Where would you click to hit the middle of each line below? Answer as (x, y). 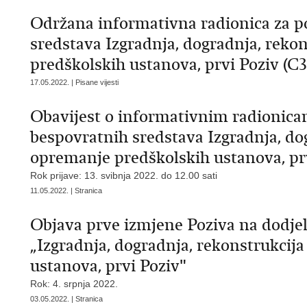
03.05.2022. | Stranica (66, 299)
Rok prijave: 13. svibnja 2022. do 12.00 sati (124, 175)
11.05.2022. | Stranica (66, 191)
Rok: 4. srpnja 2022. (74, 284)
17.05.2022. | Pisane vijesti (74, 82)
